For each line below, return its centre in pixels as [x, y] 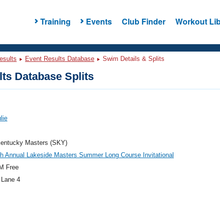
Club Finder [143, 21]
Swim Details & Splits [133, 59]
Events [99, 21]
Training [55, 21]
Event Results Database [60, 59]
